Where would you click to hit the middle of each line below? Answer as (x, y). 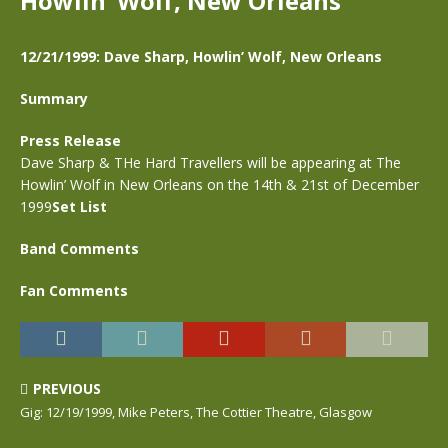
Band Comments (79, 248)
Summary (54, 98)
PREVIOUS (67, 388)
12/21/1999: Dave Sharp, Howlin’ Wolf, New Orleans (201, 56)
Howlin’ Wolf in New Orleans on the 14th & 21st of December (219, 184)
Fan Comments (74, 290)
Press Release (70, 140)
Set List (79, 206)
